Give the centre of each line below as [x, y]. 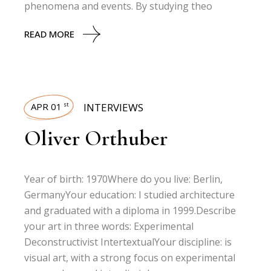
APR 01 [47, 106]
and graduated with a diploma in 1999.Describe [130, 211]
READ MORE [50, 34]
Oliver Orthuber [96, 138]
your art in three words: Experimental [109, 226]
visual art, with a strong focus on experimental [130, 258]
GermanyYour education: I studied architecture [130, 195]
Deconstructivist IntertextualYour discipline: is [128, 242]
